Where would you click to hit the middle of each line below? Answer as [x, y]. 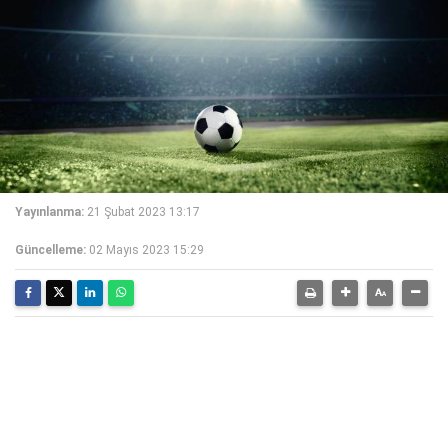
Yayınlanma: [49, 212]
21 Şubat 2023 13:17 [143, 212]
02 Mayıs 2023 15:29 [146, 250]
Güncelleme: [50, 250]
